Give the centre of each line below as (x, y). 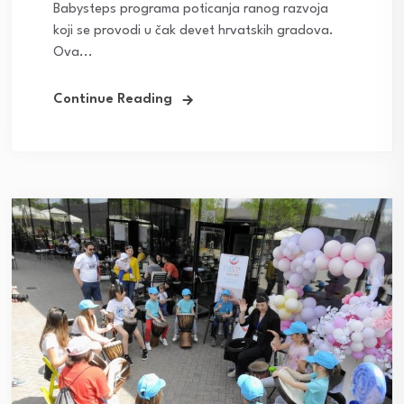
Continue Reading (113, 100)
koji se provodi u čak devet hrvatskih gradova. (193, 32)
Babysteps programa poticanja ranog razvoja (191, 10)
